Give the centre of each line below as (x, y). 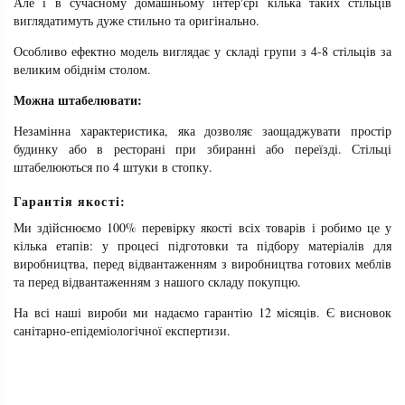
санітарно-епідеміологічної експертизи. (122, 331)
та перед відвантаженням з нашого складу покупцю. (157, 282)
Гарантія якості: (70, 202)
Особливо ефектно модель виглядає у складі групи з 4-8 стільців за (202, 52)
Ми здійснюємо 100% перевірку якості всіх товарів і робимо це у (202, 228)
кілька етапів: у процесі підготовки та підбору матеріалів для (202, 246)
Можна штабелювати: (78, 100)
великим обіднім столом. (82, 70)
